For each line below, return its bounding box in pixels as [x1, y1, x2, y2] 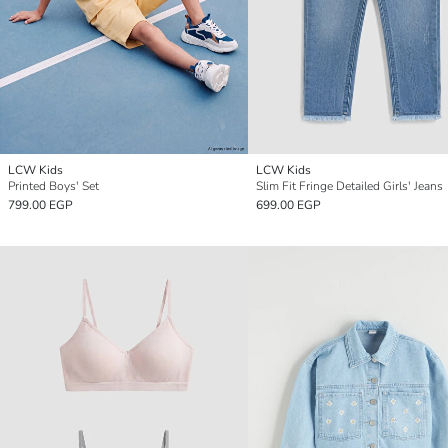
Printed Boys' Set [8, 177, 99, 194]
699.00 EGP [256, 196, 321, 213]
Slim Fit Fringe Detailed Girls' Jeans [256, 177, 443, 194]
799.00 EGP [8, 196, 73, 213]
